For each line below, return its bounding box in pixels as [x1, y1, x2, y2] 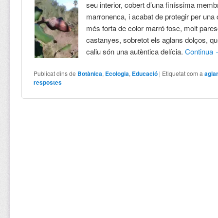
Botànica [77, 69, 103, 78]
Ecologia [105, 69, 129, 78]
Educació [132, 69, 158, 78]
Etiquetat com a [162, 69, 203, 77]
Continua [185, 46, 216, 56]
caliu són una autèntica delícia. [86, 46, 185, 56]
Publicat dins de [34, 69, 76, 77]
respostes [34, 77, 62, 87]
